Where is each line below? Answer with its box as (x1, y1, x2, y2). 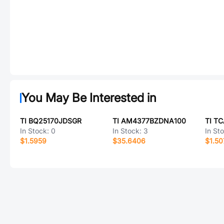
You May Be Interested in (21, 90, 156, 105)
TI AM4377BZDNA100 (112, 116, 186, 125)
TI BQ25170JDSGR (20, 116, 81, 125)
